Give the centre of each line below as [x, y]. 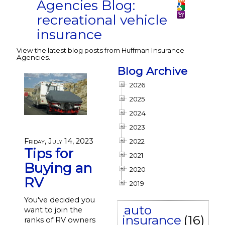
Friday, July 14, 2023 [59, 141]
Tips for [48, 153]
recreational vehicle [102, 20]
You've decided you [59, 200]
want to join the [53, 210]
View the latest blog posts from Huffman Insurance [100, 50]
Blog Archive [152, 71]
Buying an [58, 168]
